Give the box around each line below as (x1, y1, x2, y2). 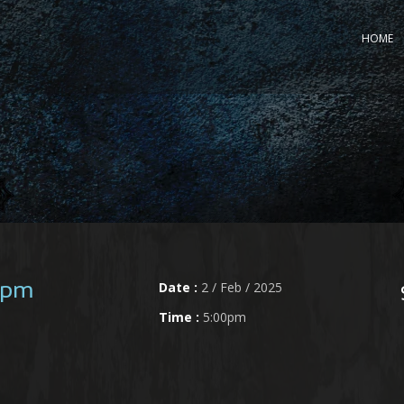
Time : (159, 308, 199, 326)
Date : (159, 279, 197, 296)
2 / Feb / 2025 (197, 279, 282, 296)
